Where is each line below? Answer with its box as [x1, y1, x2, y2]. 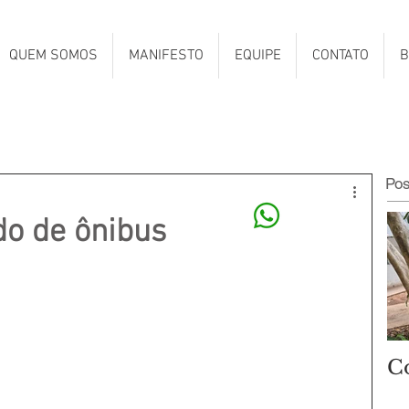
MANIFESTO [128, 47, 204, 65]
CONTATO [311, 47, 369, 65]
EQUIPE [234, 47, 281, 65]
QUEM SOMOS [8, 47, 98, 65]
